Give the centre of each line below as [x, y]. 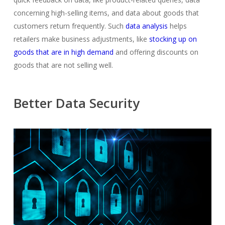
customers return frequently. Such [69, 26]
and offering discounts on [156, 52]
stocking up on [173, 39]
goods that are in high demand [63, 52]
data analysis [146, 26]
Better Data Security [76, 103]
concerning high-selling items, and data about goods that [106, 13]
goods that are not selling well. [63, 65]
